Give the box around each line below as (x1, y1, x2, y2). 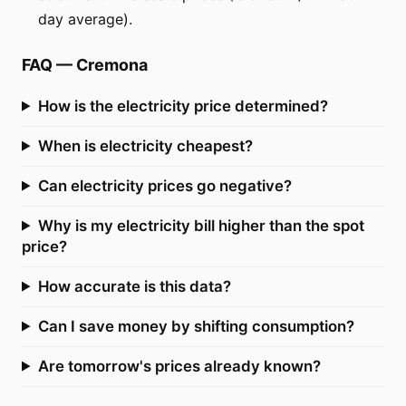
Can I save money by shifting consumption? (37, 316, 354, 335)
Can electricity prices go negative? (37, 176, 292, 195)
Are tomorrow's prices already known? (37, 356, 321, 375)
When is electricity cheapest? (37, 136, 253, 155)
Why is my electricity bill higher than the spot (37, 216, 364, 235)
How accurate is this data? (37, 276, 231, 295)
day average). (38, 9, 132, 28)
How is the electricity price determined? (37, 96, 328, 115)
